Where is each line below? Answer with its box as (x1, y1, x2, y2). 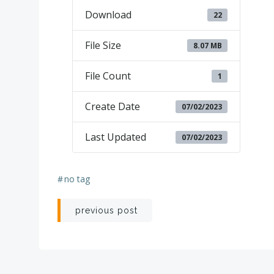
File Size (85, 39, 121, 52)
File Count (85, 69, 131, 83)
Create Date (85, 100, 140, 113)
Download (85, 8, 131, 21)
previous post (75, 206, 138, 215)
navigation (57, 224, 175, 259)
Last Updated (85, 130, 146, 144)
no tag (64, 173, 90, 185)
